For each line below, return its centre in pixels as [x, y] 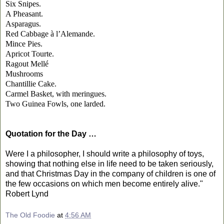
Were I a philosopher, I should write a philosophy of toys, [105, 153]
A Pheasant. [24, 13]
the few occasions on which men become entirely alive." [104, 183]
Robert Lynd [27, 193]
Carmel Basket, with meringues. [56, 93]
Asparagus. [23, 23]
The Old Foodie [30, 215]
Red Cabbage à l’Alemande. [50, 33]
